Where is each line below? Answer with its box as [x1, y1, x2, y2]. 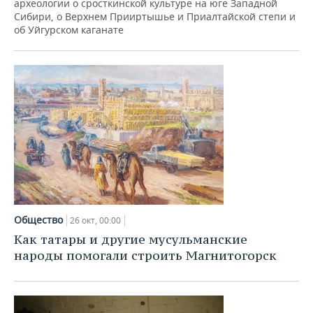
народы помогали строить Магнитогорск [14, 247, 277, 263]
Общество [14, 213, 63, 226]
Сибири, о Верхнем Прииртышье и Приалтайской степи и [14, 10, 296, 23]
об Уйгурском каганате [14, 23, 124, 36]
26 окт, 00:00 [70, 214, 121, 226]
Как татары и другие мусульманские [14, 231, 247, 247]
